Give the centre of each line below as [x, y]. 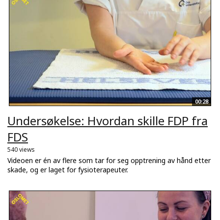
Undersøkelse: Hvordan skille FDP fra [108, 121]
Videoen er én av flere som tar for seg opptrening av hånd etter [109, 161]
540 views [21, 150]
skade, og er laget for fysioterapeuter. [68, 170]
